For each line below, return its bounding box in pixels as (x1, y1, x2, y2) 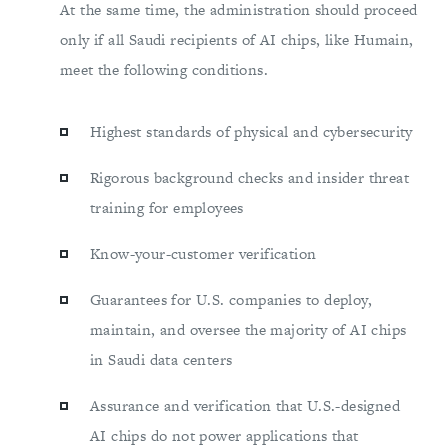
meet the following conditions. (60, 59, 268, 81)
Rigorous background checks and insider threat (90, 167, 409, 189)
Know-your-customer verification (90, 243, 317, 265)
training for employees (90, 197, 244, 219)
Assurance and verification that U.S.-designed (90, 395, 400, 417)
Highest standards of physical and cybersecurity (90, 121, 413, 143)
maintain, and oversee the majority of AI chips (90, 319, 407, 341)
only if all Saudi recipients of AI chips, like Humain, (60, 29, 414, 51)
